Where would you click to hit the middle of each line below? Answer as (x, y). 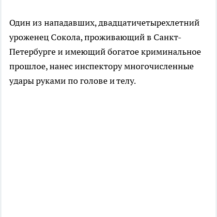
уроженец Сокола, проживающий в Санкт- (95, 37)
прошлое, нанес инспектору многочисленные (101, 66)
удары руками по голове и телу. (73, 80)
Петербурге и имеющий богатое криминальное (105, 51)
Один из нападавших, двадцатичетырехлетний (104, 22)
